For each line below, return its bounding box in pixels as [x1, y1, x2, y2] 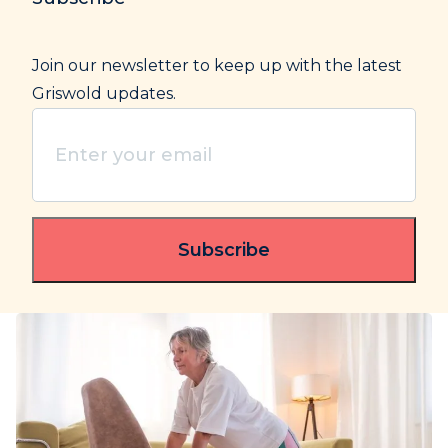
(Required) [74, 166, 161, 186]
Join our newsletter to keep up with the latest [32, 55, 402, 75]
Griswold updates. [32, 83, 176, 103]
